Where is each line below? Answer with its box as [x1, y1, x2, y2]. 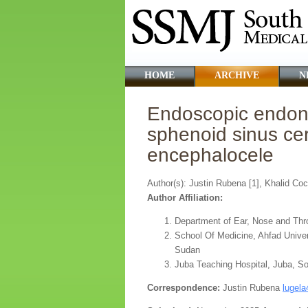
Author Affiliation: [147, 192, 223, 203]
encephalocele [147, 144, 274, 166]
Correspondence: [147, 283, 223, 293]
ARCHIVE [214, 70, 259, 80]
